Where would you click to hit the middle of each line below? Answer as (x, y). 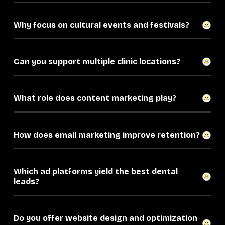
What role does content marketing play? (95, 98)
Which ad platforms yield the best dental (96, 172)
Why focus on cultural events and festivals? (101, 25)
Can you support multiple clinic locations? (97, 62)
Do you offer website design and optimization (105, 218)
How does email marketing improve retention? (107, 135)
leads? (26, 182)
